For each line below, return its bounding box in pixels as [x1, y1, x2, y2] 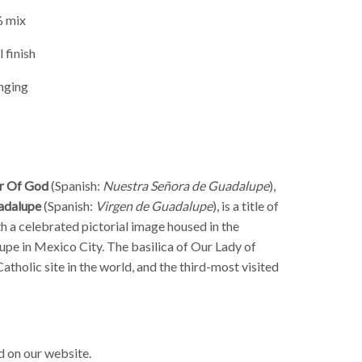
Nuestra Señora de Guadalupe [103, 177, 269, 193]
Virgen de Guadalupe [95, 197, 213, 213]
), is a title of [213, 197, 279, 213]
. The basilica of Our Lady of [102, 238, 256, 254]
